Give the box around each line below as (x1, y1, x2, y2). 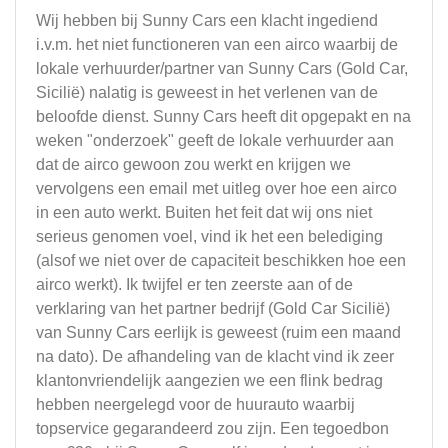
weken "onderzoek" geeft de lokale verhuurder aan (36, 132, 394, 149)
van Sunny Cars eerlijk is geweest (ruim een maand (36, 324, 401, 341)
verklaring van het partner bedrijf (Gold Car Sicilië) (36, 300, 390, 317)
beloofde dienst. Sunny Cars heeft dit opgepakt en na (36, 108, 411, 125)
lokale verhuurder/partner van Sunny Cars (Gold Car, (36, 60, 408, 77)
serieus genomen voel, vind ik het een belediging (36, 228, 383, 245)
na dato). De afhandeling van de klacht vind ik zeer (36, 348, 394, 365)
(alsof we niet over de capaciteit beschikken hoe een (36, 252, 406, 269)
